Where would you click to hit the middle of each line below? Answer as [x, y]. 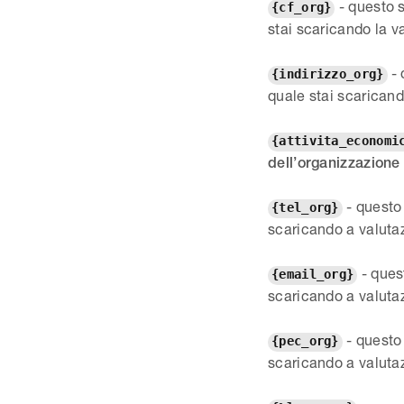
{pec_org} [305, 341]
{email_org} [313, 274]
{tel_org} [305, 207]
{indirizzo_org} [328, 74]
